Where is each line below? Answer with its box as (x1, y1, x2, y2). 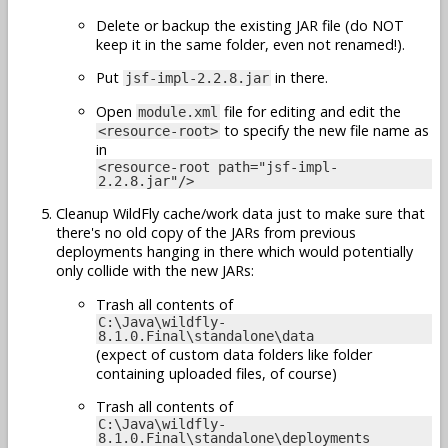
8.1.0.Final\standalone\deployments (98, 429, 370, 446)
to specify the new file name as (220, 120, 429, 140)
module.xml (138, 103, 218, 120)
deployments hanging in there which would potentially (56, 242, 413, 262)
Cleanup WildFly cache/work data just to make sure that (56, 204, 425, 224)
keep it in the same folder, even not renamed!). (96, 34, 405, 54)
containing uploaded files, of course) (96, 363, 337, 383)
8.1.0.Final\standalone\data (98, 327, 314, 344)
